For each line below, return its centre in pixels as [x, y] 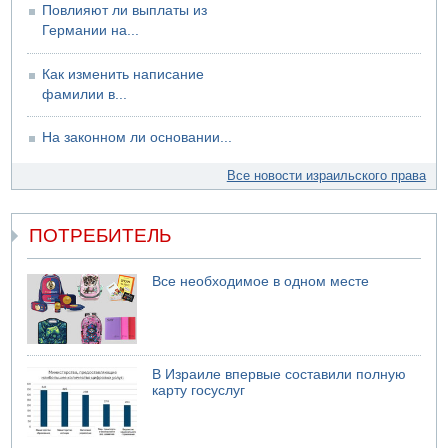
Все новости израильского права [326, 176]
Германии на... [91, 31]
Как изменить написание [123, 74]
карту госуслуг [199, 391]
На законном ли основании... [137, 138]
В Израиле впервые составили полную [279, 375]
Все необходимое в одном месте [261, 281]
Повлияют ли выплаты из [125, 11]
